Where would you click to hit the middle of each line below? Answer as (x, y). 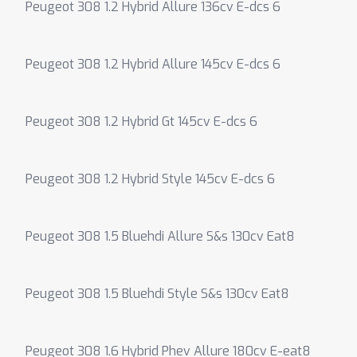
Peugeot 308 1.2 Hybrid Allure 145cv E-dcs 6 (153, 64)
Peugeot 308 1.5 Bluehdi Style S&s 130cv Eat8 (157, 294)
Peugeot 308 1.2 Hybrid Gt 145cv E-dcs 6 (141, 122)
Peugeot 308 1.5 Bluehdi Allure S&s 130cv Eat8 (160, 236)
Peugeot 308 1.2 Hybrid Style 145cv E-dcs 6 (150, 179)
